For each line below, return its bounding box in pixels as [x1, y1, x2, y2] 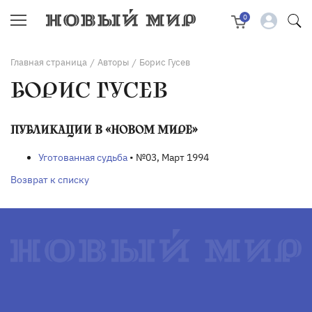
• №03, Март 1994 [127, 150, 209, 164]
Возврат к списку [10, 173, 89, 186]
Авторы [97, 56, 129, 68]
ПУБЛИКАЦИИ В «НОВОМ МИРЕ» [10, 123, 198, 137]
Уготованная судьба [38, 150, 127, 164]
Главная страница [10, 56, 87, 68]
